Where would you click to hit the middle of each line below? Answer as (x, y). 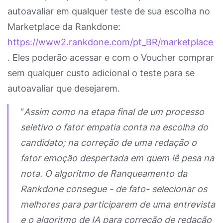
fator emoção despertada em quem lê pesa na (117, 158)
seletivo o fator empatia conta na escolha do (114, 127)
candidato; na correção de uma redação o (109, 143)
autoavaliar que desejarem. (64, 88)
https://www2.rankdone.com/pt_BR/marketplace (110, 42)
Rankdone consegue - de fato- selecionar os (114, 189)
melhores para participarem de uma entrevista (118, 204)
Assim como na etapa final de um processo (114, 112)
